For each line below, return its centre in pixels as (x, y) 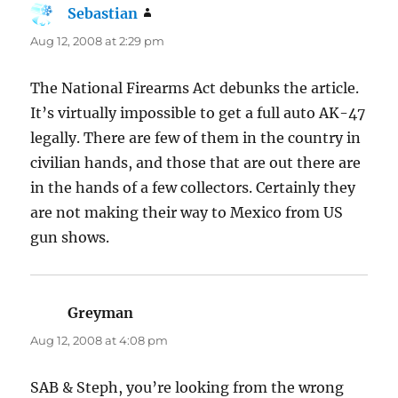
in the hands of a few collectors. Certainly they (193, 187)
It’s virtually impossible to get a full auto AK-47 (198, 112)
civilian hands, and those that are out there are (196, 162)
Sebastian (103, 13)
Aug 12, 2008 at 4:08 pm (99, 340)
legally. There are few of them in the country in (196, 137)
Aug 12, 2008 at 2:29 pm (98, 40)
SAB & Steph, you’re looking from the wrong (187, 387)
